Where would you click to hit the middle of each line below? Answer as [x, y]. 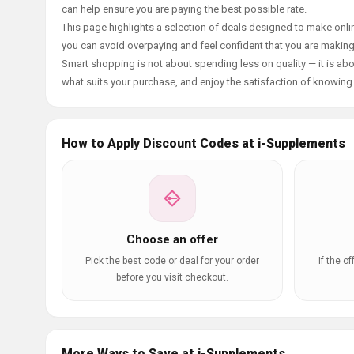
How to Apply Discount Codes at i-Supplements [203, 143]
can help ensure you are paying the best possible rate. [184, 9]
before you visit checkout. [172, 277]
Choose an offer [172, 239]
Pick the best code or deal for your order [172, 261]
